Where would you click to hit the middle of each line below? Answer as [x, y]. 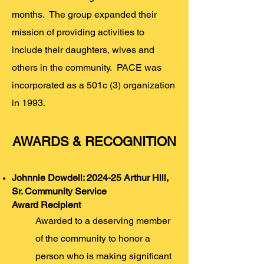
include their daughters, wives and [83, 50]
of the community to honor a [93, 238]
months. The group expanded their [84, 14]
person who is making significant [103, 256]
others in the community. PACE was [87, 67]
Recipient [61, 205]
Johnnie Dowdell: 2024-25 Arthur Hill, [90, 178]
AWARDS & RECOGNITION [94, 142]
